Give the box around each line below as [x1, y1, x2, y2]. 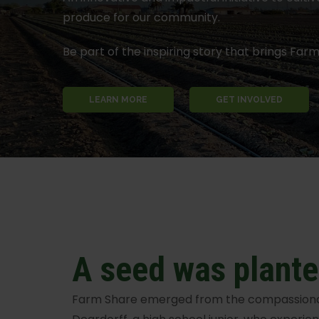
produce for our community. [62, 9, 220, 26]
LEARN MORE [88, 95, 147, 105]
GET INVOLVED [215, 95, 283, 105]
